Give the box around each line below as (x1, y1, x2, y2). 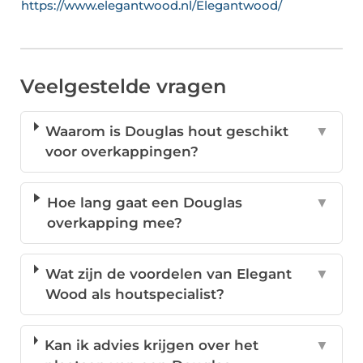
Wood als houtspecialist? (45, 286, 224, 303)
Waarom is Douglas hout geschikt (45, 123, 289, 140)
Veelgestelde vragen (20, 75, 226, 99)
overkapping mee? (46, 215, 182, 232)
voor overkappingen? (45, 143, 199, 160)
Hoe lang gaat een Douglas (46, 194, 242, 211)
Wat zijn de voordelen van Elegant (45, 266, 292, 283)
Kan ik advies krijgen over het (44, 337, 258, 354)
